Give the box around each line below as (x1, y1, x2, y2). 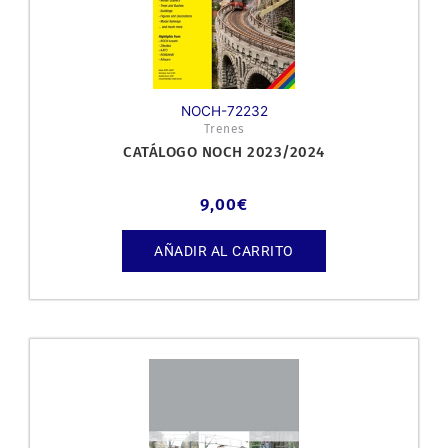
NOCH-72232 (180, 103, 268, 120)
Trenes (203, 122, 245, 137)
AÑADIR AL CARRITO (154, 242, 294, 259)
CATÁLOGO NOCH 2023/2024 (123, 143, 325, 162)
